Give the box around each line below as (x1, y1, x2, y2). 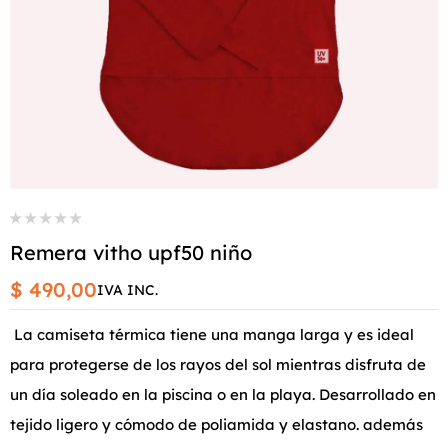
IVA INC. (97, 281, 158, 299)
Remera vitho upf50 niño (10, 240, 252, 265)
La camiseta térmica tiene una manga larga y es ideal (10, 325, 414, 344)
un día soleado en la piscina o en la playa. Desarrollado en (10, 385, 436, 404)
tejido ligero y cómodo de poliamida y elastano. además (10, 415, 423, 434)
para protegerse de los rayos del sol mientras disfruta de (10, 355, 426, 374)
